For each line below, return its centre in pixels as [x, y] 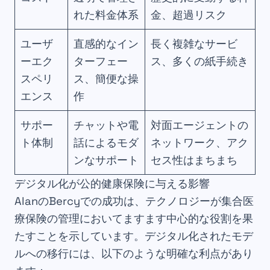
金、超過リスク [189, 15]
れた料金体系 [106, 15]
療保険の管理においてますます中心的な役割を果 [134, 219]
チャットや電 [106, 125]
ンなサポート [106, 160]
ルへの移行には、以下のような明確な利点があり [134, 254]
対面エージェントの [200, 125]
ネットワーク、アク [200, 143]
